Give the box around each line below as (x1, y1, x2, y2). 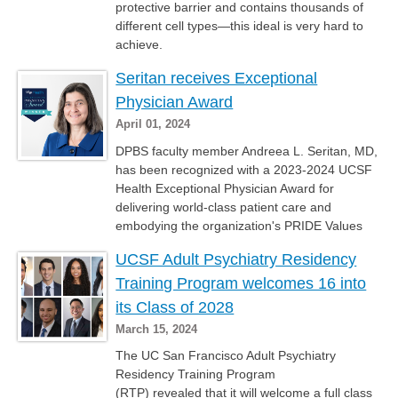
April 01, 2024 (115, 116, 191, 131)
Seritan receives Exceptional (115, 68, 318, 87)
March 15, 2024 (115, 322, 198, 336)
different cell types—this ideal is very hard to (115, 18, 364, 33)
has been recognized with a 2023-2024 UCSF (115, 162, 373, 177)
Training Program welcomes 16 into (115, 274, 367, 292)
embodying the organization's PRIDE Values (115, 218, 363, 233)
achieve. (115, 36, 163, 52)
